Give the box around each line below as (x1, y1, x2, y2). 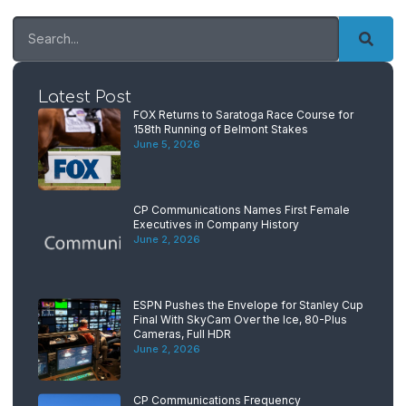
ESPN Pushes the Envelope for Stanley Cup (133, 298, 363, 313)
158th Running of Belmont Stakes (133, 122, 308, 137)
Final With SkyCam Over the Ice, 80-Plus (133, 313, 347, 327)
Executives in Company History (133, 217, 299, 232)
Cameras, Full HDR (133, 327, 231, 342)
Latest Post (38, 88, 131, 107)
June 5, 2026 (133, 138, 200, 151)
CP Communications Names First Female (133, 203, 350, 217)
